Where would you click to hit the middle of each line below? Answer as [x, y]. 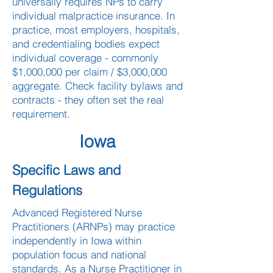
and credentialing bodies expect [86, 44]
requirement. [41, 114]
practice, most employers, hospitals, [96, 30]
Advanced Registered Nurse [77, 212]
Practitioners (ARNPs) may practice [94, 226]
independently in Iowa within [77, 240]
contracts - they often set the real [88, 100]
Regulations [47, 190]
